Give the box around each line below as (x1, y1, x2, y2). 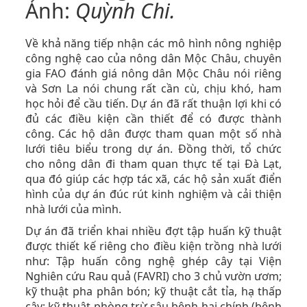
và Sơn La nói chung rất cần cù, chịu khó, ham (25, 81, 282, 96)
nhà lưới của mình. (25, 201, 121, 217)
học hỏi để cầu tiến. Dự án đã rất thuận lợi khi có (25, 96, 282, 111)
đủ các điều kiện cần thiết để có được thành (25, 111, 282, 126)
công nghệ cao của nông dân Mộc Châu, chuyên (25, 51, 282, 66)
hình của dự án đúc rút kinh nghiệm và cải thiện (25, 186, 282, 201)
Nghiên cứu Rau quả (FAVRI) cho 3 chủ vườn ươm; (25, 269, 282, 284)
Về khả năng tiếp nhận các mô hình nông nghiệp (25, 36, 282, 51)
